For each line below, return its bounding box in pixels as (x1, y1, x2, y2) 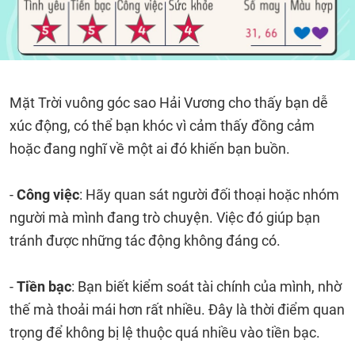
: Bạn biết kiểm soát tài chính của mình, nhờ (71, 278, 342, 295)
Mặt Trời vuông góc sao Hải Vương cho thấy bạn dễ (10, 94, 328, 111)
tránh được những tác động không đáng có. (10, 232, 281, 249)
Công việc (17, 186, 79, 203)
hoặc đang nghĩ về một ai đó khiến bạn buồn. (10, 140, 290, 157)
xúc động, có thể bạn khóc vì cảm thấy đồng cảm (10, 117, 315, 134)
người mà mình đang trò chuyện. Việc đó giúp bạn (10, 209, 320, 226)
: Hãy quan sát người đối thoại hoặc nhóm (79, 186, 339, 203)
